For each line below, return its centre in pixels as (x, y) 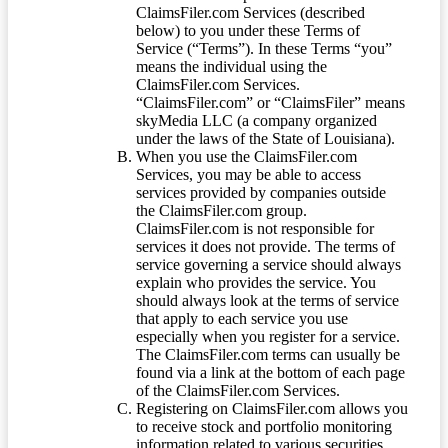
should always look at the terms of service (267, 300)
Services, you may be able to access (248, 174)
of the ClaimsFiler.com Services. (238, 390)
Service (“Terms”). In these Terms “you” (264, 48)
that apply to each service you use (242, 318)
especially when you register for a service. (268, 336)
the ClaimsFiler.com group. (221, 210)
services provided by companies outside (261, 192)
